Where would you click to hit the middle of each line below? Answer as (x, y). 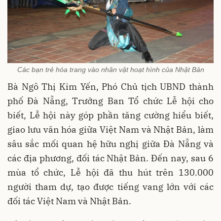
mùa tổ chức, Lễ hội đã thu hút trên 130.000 (110, 173)
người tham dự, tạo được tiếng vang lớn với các (110, 187)
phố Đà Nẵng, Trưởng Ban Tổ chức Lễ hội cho (110, 101)
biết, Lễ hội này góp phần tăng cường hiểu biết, (110, 115)
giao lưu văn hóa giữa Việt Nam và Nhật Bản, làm (110, 130)
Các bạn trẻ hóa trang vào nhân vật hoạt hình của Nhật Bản (110, 70)
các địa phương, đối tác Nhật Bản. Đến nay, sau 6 (110, 158)
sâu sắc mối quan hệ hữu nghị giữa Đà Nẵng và (110, 144)
